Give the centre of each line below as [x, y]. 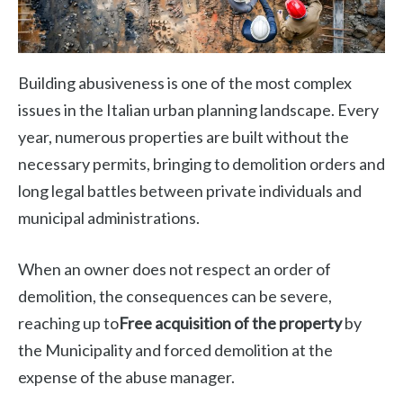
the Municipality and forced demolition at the [175, 350]
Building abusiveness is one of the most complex [185, 83]
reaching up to [68, 323]
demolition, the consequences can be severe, [175, 296]
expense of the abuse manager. [126, 377]
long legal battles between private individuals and [190, 191]
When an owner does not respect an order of [175, 269]
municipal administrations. [109, 218]
